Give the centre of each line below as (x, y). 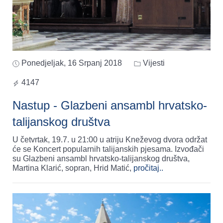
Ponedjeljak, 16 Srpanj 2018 (72, 63)
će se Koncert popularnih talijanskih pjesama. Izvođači (108, 149)
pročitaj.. (148, 168)
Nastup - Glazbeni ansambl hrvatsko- (110, 106)
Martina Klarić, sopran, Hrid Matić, (73, 168)
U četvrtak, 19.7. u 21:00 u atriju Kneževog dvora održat (110, 140)
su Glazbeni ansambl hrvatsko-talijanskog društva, (101, 159)
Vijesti (153, 63)
